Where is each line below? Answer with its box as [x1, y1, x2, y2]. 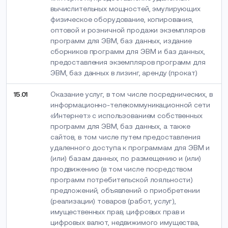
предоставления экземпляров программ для [50, 58, 206, 66]
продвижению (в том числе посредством [50, 165, 192, 173]
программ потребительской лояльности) [50, 176, 193, 184]
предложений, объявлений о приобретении [50, 186, 200, 194]
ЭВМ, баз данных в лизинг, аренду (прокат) [50, 69, 198, 77]
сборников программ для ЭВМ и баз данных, [50, 47, 205, 55]
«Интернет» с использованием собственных [50, 111, 203, 120]
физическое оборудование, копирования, [50, 15, 193, 23]
